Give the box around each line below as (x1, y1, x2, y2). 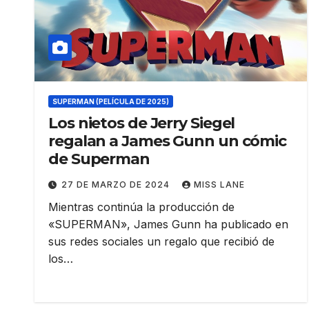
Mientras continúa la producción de (48, 200, 235, 215)
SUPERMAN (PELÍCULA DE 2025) (52, 97, 169, 106)
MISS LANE (194, 179, 245, 190)
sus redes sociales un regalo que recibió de (48, 235, 275, 249)
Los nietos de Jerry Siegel (48, 114, 235, 133)
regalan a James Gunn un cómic (48, 132, 287, 151)
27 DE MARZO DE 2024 (61, 179, 172, 190)
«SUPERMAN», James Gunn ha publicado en (48, 217, 288, 232)
